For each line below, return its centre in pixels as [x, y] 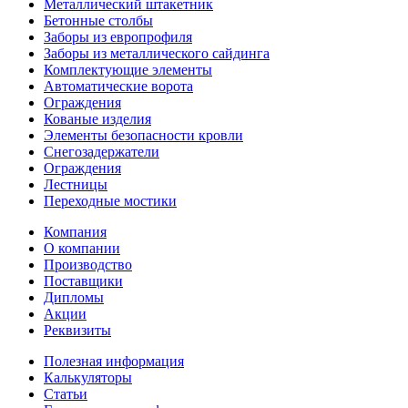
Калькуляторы [88, 377]
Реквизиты [77, 330]
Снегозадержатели [102, 151]
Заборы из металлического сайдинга [157, 53]
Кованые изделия [97, 118]
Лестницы [76, 184]
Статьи [66, 393]
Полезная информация [114, 361]
